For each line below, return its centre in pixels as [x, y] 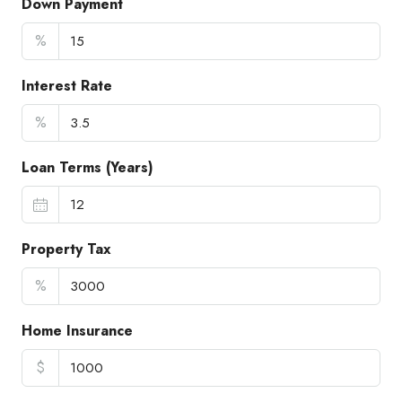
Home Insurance [77, 331]
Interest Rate [67, 86]
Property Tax [66, 249]
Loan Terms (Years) [87, 167]
